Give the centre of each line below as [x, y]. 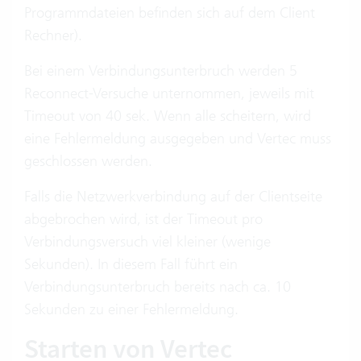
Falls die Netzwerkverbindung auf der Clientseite [173, 197]
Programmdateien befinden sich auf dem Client [170, 13]
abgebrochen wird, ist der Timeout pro [143, 219]
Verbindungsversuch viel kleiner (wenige [147, 242]
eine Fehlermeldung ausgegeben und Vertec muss [178, 139]
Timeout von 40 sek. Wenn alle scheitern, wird [168, 116]
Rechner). [53, 35]
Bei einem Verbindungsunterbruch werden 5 [161, 71]
